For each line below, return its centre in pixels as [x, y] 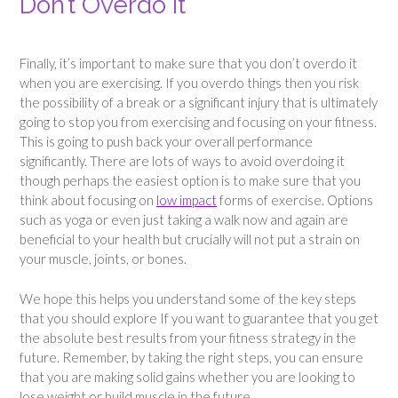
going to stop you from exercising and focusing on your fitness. [198, 122]
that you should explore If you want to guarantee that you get [199, 318]
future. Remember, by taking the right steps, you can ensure [191, 357]
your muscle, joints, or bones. [104, 259]
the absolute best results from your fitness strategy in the [188, 337]
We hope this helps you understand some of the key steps [188, 298]
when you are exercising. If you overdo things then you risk [189, 83]
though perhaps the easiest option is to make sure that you [190, 180]
